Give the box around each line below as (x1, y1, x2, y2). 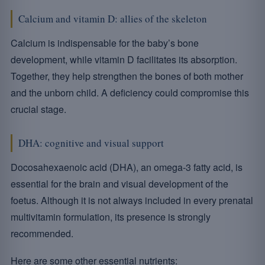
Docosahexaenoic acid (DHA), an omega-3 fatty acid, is (11, 160, 243, 174)
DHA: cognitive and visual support (18, 136, 164, 150)
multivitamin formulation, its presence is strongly (11, 210, 211, 224)
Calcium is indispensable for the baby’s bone (11, 36, 199, 50)
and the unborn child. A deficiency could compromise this (11, 86, 249, 99)
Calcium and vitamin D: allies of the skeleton (18, 12, 207, 25)
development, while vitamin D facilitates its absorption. (11, 53, 237, 66)
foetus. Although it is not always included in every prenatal (11, 193, 253, 207)
